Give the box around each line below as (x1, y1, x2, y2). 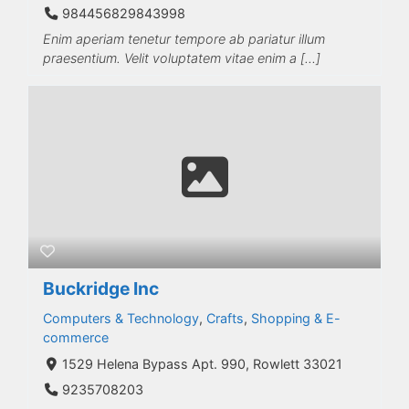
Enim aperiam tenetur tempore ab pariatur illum (43, 31, 325, 47)
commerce (43, 330, 109, 345)
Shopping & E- (251, 310, 341, 326)
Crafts (206, 310, 244, 326)
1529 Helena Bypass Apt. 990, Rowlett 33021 (61, 356, 342, 372)
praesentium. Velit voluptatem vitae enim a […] (43, 50, 320, 66)
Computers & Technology (43, 310, 199, 326)
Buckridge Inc (43, 278, 159, 299)
